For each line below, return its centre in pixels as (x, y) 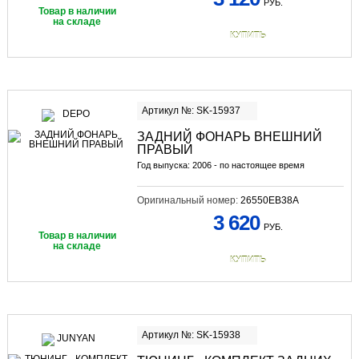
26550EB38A (269, 201)
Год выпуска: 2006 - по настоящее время (220, 165)
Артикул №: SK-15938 (191, 335)
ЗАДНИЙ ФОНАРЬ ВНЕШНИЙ (229, 137)
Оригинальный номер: (188, 201)
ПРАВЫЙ (165, 150)
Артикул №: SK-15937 (191, 111)
